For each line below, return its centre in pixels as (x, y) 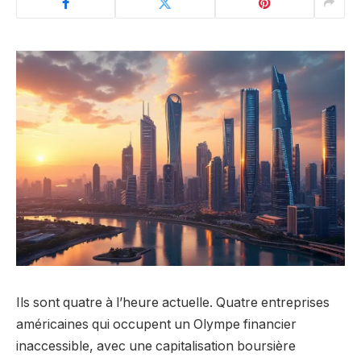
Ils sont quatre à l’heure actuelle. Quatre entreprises (173, 302)
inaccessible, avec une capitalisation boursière (156, 346)
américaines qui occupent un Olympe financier (156, 324)
